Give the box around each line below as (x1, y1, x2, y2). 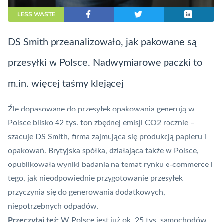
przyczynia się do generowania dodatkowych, (8, 188, 165, 197)
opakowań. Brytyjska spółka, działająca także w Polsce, (8, 147, 199, 155)
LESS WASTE (17, 10, 55, 19)
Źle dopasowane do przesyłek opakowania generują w (8, 105, 195, 113)
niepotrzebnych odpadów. (8, 202, 99, 211)
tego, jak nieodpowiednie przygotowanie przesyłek (8, 174, 183, 183)
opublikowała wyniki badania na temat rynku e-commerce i (8, 161, 213, 169)
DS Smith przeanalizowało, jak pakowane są (8, 37, 197, 48)
